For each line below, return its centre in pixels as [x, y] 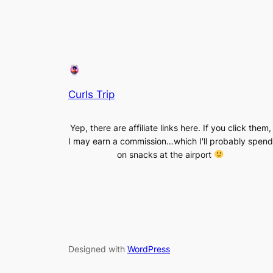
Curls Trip [91, 94]
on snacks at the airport [166, 154]
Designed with [98, 249]
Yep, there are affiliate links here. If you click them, [171, 127]
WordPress [149, 249]
